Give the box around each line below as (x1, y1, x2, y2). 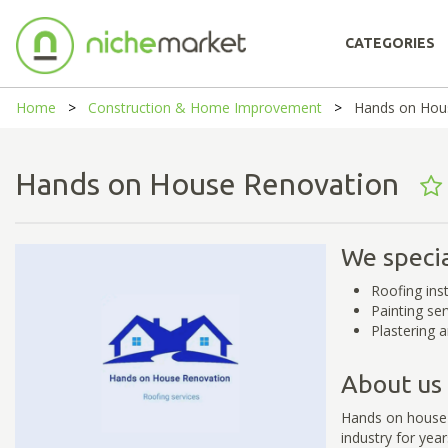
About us (340, 369, 442, 398)
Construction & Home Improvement (88, 98, 322, 117)
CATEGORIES (345, 35, 435, 51)
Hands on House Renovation (15, 167, 420, 201)
